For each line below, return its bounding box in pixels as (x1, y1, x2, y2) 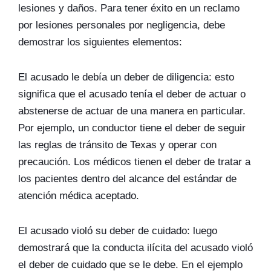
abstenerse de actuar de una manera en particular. (18, 105, 246, 117)
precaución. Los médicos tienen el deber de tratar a (18, 156, 250, 168)
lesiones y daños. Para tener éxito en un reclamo (18, 2, 240, 14)
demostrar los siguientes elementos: (18, 36, 182, 48)
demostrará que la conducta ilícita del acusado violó (18, 242, 253, 253)
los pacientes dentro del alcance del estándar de (18, 173, 237, 184)
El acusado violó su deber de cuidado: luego (18, 225, 217, 237)
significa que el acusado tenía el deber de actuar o (18, 88, 246, 100)
